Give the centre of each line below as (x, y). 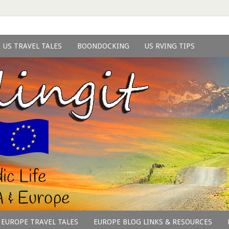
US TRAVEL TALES (32, 46)
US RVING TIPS (170, 46)
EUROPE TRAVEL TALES (40, 222)
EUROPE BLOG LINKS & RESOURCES (153, 222)
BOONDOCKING (103, 46)
